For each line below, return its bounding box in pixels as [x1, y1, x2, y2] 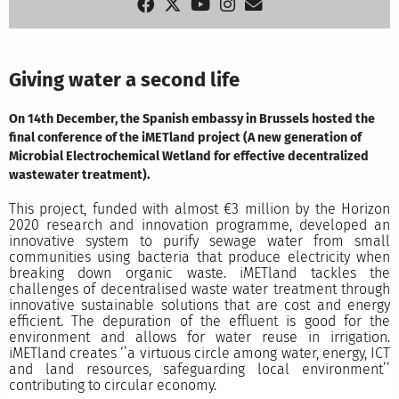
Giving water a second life [8, 68, 240, 93]
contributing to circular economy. [8, 377, 216, 395]
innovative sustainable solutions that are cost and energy [8, 297, 391, 314]
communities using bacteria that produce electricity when [8, 248, 391, 266]
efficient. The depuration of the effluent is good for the [8, 313, 391, 330]
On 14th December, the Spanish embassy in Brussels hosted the [8, 110, 375, 126]
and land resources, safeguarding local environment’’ [8, 361, 391, 379]
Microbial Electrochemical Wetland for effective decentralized [8, 148, 369, 164]
